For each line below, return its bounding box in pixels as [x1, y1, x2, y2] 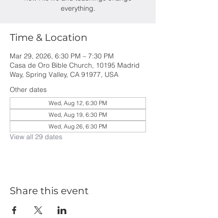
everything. [60, 4, 95, 13]
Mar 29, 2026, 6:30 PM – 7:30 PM [10, 52, 114, 60]
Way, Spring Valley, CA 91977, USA [10, 70, 118, 79]
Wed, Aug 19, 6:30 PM [49, 111, 107, 118]
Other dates [10, 85, 47, 94]
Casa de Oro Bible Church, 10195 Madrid [10, 61, 140, 70]
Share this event [10, 185, 89, 197]
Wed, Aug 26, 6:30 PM [49, 123, 107, 130]
